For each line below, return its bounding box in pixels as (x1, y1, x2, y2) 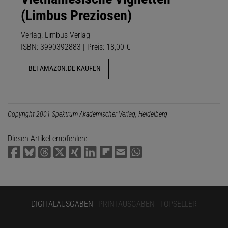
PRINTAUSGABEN (98, 198, 155, 209)
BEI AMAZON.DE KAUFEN (28, 64, 101, 73)
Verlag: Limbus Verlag (21, 30, 90, 40)
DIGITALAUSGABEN (31, 198, 93, 209)
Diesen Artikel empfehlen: (8, 133, 87, 144)
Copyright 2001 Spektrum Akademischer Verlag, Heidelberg (8, 109, 167, 118)
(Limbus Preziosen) (21, 7, 132, 24)
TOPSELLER (160, 198, 197, 209)
